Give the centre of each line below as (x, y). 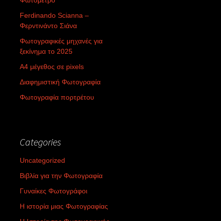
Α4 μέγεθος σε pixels (52, 66)
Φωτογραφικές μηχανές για (61, 41)
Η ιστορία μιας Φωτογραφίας (64, 206)
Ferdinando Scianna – (54, 15)
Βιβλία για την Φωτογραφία (61, 175)
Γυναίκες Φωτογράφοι (54, 191)
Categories (40, 142)
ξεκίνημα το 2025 (46, 51)
